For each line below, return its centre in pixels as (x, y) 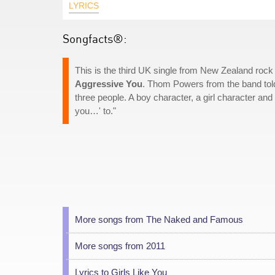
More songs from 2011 (120, 246)
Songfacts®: (95, 38)
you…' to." (95, 111)
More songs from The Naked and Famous (159, 219)
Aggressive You (109, 84)
